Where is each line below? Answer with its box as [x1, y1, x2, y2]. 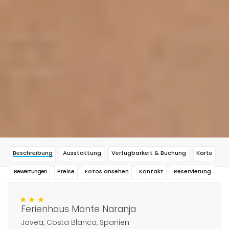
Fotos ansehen [85, 167, 129, 175]
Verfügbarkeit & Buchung [111, 148, 186, 157]
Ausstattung [62, 148, 101, 157]
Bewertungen [14, 167, 47, 175]
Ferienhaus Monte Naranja [21, 202, 136, 215]
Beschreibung [12, 148, 53, 157]
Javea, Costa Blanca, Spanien [21, 217, 129, 227]
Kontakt [139, 167, 164, 175]
